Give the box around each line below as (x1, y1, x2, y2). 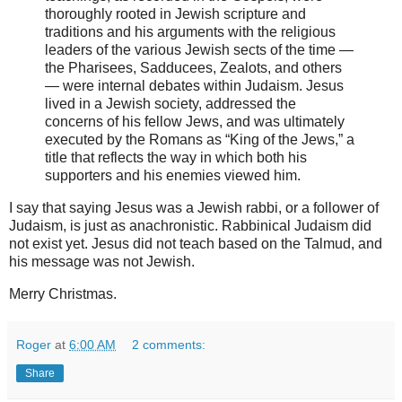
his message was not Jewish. (9, 254, 195, 270)
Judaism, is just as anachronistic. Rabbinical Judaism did (9, 218, 371, 234)
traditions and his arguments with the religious (45, 24, 336, 40)
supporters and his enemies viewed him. (45, 168, 301, 184)
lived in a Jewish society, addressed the (45, 96, 296, 112)
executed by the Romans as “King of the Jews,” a (45, 132, 354, 148)
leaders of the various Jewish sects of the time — (45, 42, 354, 58)
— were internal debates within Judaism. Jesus (45, 78, 344, 94)
